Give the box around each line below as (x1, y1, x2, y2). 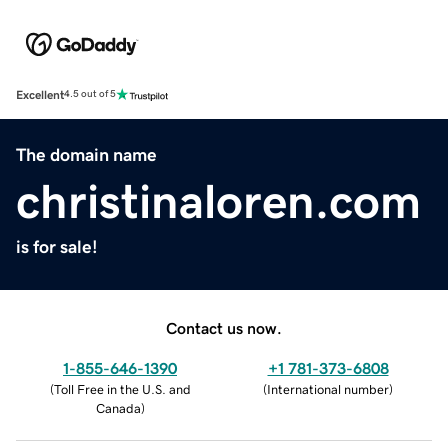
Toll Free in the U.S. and (53, 382, 191, 396)
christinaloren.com (16, 176, 421, 225)
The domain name (16, 145, 157, 164)
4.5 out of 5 (64, 89, 116, 100)
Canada (95, 401, 141, 415)
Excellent (16, 88, 64, 101)
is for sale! (16, 237, 98, 256)
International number (267, 382, 389, 396)
